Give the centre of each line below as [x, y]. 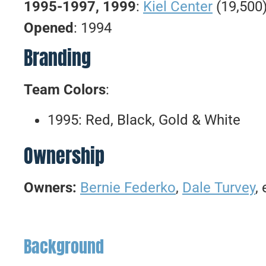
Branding [57, 58]
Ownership [64, 156]
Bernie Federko [128, 187]
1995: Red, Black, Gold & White [144, 120]
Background [64, 246]
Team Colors [65, 90]
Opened [49, 28]
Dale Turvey [219, 187]
